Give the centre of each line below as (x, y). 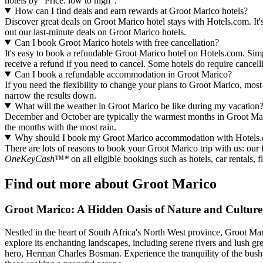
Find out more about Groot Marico (111, 183)
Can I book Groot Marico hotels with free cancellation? (117, 42)
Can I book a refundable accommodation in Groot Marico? (123, 74)
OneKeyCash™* (37, 159)
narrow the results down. (50, 95)
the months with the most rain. (60, 127)
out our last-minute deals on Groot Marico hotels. (95, 32)
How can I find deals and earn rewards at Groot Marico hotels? (131, 11)
